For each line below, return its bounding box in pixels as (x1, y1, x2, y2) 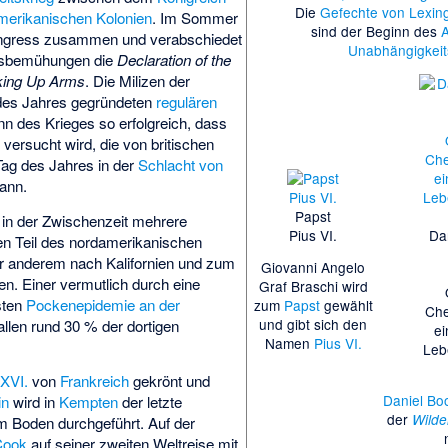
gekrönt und (129, 370, 211, 392)
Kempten (59, 391, 119, 413)
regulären (156, 91, 218, 113)
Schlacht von (138, 154, 224, 176)
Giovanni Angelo (261, 257, 366, 278)
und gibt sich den (259, 314, 368, 335)
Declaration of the (117, 49, 232, 71)
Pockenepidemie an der (26, 293, 181, 315)
